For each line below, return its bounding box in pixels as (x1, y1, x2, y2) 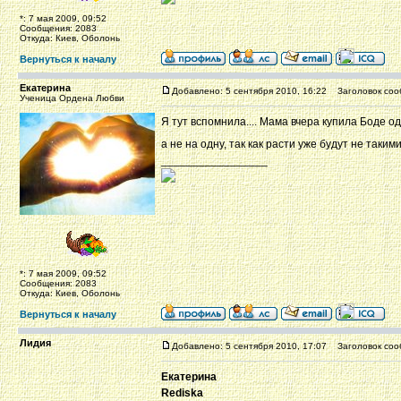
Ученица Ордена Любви (20, 93, 124, 103)
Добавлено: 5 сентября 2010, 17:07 (172, 341, 327, 351)
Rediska (161, 387, 203, 399)
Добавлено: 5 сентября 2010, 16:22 (172, 86, 327, 96)
